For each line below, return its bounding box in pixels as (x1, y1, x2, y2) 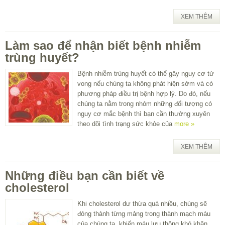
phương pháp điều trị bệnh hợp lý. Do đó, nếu (77, 89, 210, 97)
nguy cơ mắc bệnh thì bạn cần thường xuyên (77, 109, 210, 118)
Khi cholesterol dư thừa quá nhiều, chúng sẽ (77, 199, 207, 207)
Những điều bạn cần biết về (5, 168, 164, 182)
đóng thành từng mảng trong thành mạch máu (77, 209, 210, 217)
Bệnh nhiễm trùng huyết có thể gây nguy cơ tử (77, 69, 214, 77)
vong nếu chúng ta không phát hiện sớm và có (77, 79, 213, 87)
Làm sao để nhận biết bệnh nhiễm (5, 38, 201, 52)
